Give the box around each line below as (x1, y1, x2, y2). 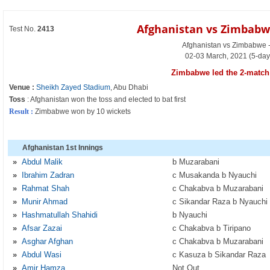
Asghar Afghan (22, 237, 74, 246)
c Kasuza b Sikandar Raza (172, 250, 266, 259)
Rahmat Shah (22, 184, 70, 193)
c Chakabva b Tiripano (172, 224, 251, 233)
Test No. (9, 25, 38, 33)
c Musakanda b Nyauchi (172, 171, 257, 180)
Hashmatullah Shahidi (22, 210, 98, 219)
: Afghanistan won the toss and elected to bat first (25, 95, 186, 104)
